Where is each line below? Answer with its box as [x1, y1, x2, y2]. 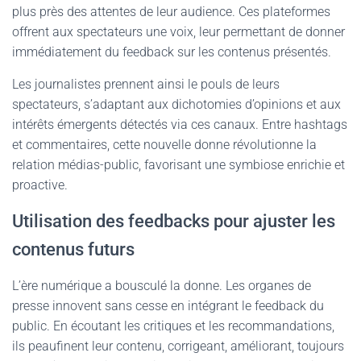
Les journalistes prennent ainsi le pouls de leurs [12, 77, 280, 92]
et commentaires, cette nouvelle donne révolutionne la [12, 137, 317, 152]
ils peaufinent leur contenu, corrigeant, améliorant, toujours [12, 338, 344, 354]
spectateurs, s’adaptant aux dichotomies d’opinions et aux [12, 97, 341, 112]
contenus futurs [12, 239, 135, 259]
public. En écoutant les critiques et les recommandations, [12, 318, 334, 334]
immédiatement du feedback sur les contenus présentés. [12, 44, 331, 60]
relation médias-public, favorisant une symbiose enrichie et [12, 157, 345, 172]
